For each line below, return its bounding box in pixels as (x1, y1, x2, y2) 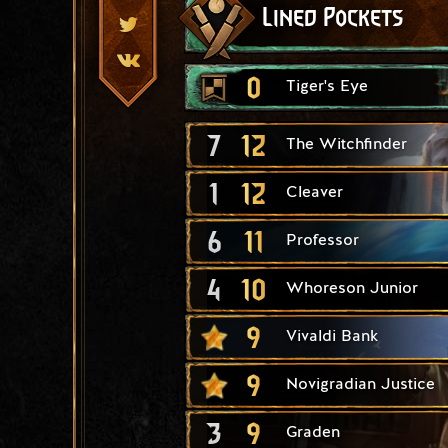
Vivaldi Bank (286, 328, 378, 345)
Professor (286, 232, 359, 249)
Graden (286, 424, 340, 441)
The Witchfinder (286, 136, 407, 153)
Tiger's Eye (286, 78, 368, 95)
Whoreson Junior (286, 280, 418, 297)
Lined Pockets (262, 7, 403, 29)
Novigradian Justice (286, 376, 435, 393)
